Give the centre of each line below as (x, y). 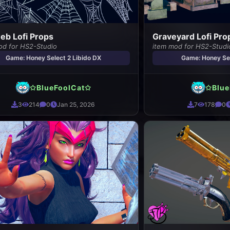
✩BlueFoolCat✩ (60, 87)
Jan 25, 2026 (76, 104)
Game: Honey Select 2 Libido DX (53, 58)
